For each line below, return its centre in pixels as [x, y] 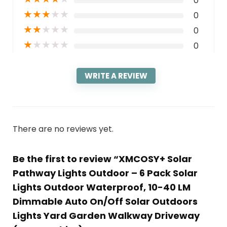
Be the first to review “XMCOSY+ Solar [102, 159]
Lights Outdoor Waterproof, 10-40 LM [101, 187]
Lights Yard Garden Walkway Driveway [106, 216]
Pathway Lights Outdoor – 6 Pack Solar [105, 173]
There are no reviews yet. [63, 129]
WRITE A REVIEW [116, 76]
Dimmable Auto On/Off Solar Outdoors [105, 202]
